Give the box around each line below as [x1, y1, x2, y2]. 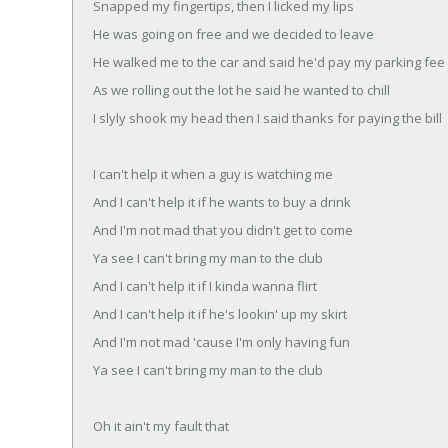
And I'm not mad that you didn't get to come [93, 220, 353, 239]
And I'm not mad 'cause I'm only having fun [93, 332, 350, 351]
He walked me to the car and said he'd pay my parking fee [93, 52, 445, 71]
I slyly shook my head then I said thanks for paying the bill [93, 108, 442, 127]
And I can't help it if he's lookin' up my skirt [93, 304, 347, 323]
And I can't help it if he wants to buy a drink [93, 192, 351, 211]
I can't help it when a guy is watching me [93, 164, 333, 183]
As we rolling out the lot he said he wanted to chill [93, 80, 390, 99]
